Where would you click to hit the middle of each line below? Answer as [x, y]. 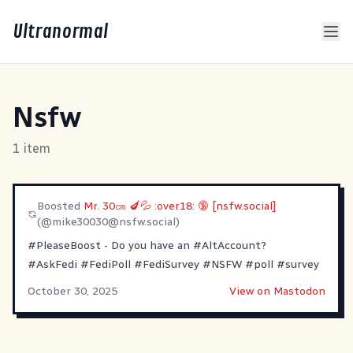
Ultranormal [60, 32]
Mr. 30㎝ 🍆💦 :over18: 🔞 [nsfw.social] [180, 206]
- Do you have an [147, 245]
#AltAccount [227, 245]
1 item [32, 149]
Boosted [60, 206]
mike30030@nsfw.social [114, 222]
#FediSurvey [167, 264]
